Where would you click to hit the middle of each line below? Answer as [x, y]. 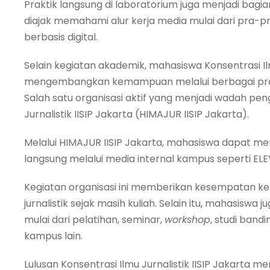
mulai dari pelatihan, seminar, [94, 219]
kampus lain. [55, 236]
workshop [187, 219]
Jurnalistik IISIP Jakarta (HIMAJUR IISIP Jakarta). [138, 114]
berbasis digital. [61, 37]
